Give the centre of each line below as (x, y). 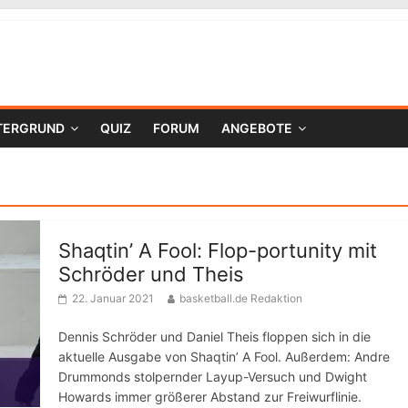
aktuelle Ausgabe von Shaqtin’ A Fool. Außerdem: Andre (224, 357)
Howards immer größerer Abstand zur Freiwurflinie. (210, 397)
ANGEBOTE (257, 128)
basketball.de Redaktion (241, 298)
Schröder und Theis (151, 274)
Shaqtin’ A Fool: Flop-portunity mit (218, 250)
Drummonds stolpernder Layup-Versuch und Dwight (213, 377)
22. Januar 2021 (113, 298)
